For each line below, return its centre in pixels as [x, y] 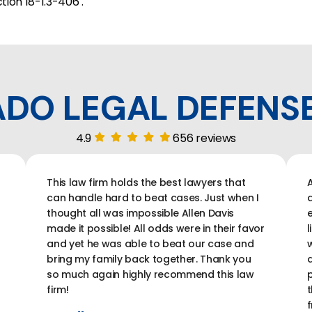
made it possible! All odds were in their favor [156, 228]
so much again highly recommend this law [150, 274]
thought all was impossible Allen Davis [141, 213]
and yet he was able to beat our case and [150, 243]
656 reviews [204, 138]
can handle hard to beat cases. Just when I [153, 197]
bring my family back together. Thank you [149, 259]
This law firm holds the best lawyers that [146, 182]
